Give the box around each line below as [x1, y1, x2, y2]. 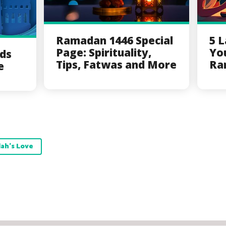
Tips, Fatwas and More [56, 58, 177, 72]
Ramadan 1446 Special [56, 33, 174, 48]
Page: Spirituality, [56, 45, 152, 60]
